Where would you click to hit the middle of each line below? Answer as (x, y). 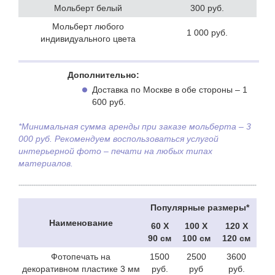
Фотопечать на (81, 257)
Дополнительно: (103, 75)
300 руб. (207, 8)
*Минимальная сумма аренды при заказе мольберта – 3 (135, 127)
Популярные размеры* (200, 208)
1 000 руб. (207, 33)
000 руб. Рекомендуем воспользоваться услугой (118, 139)
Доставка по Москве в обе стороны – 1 (170, 90)
